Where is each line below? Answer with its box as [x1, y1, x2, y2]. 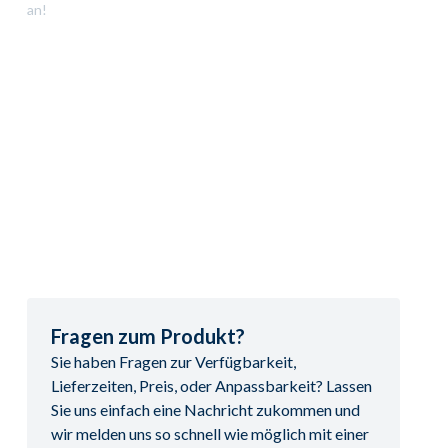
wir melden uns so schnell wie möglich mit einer [50, 424, 369, 443]
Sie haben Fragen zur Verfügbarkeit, [50, 352, 296, 371]
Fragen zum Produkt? [50, 324, 245, 348]
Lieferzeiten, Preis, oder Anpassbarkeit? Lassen [50, 376, 372, 395]
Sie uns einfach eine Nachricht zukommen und [50, 400, 360, 419]
